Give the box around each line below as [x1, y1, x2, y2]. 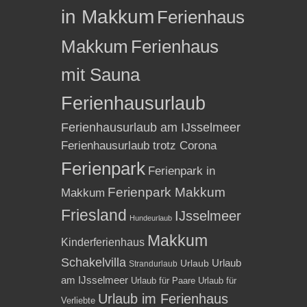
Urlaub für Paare [131, 275, 195, 286]
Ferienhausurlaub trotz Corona [61, 138, 217, 152]
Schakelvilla [61, 255, 126, 269]
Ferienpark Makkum [108, 184, 225, 199]
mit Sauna [61, 64, 140, 84]
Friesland [61, 206, 127, 224]
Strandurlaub [129, 258, 177, 268]
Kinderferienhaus [61, 235, 145, 248]
